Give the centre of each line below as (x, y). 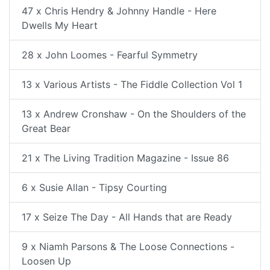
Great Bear (46, 128)
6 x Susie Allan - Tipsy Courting (94, 187)
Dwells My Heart (60, 25)
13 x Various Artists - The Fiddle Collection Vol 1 (132, 84)
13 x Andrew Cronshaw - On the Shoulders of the (134, 114)
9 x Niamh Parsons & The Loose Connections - (128, 246)
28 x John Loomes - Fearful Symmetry (110, 55)
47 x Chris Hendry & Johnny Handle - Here (119, 11)
